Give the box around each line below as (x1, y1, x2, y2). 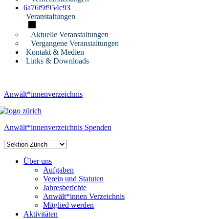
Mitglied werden (43, 201, 94, 209)
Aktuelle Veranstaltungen (31, 30, 109, 39)
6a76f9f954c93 (23, 3, 70, 12)
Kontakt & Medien (26, 48, 84, 56)
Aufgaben (43, 166, 74, 174)
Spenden (85, 123, 111, 131)
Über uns (23, 157, 52, 165)
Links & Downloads (26, 57, 89, 65)
